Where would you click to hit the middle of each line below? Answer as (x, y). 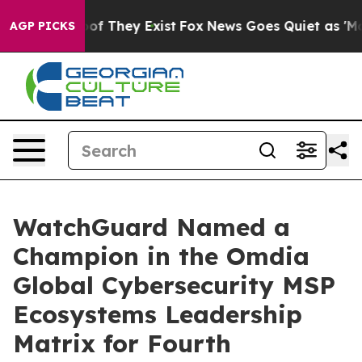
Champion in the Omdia (161, 256)
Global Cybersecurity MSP (174, 285)
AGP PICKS (42, 26)
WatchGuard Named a (152, 227)
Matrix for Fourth (122, 343)
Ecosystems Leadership (158, 314)
